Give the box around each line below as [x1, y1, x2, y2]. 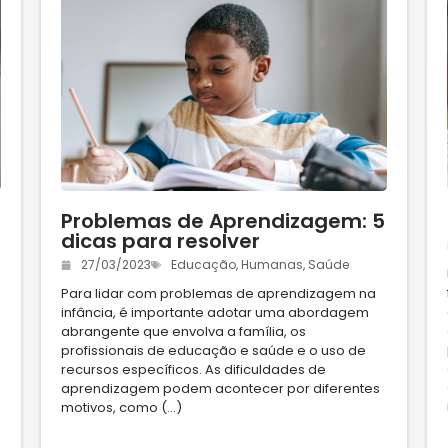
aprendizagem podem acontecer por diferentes [60, 378, 380, 398]
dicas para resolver [60, 226, 260, 255]
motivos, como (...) [60, 397, 182, 417]
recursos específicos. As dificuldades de [60, 359, 326, 379]
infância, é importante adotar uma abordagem [60, 302, 369, 322]
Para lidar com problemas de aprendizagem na [60, 283, 376, 303]
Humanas [240, 255, 303, 273]
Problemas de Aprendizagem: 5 [60, 206, 385, 235]
